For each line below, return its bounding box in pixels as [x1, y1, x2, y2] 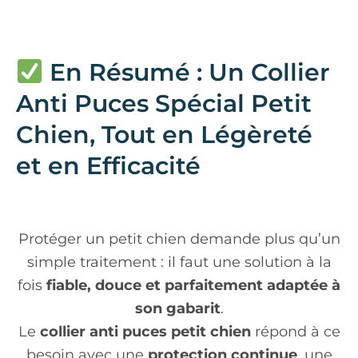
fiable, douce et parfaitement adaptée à [46, 276, 340, 294]
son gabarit [134, 299, 221, 317]
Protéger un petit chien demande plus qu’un [18, 229, 340, 248]
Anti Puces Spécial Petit [16, 88, 312, 118]
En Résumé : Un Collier [43, 57, 331, 87]
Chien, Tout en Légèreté [16, 119, 312, 149]
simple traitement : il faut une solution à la [26, 253, 332, 271]
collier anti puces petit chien [39, 322, 251, 340]
